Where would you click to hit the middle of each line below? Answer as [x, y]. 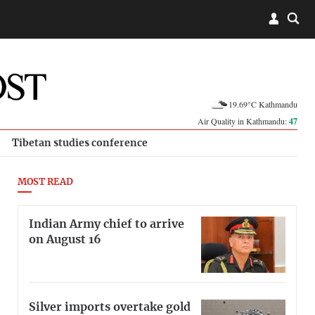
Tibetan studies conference [80, 143]
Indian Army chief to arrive [107, 224]
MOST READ [45, 182]
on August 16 [65, 239]
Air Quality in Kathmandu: [243, 121]
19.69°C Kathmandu [263, 104]
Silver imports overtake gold [110, 307]
